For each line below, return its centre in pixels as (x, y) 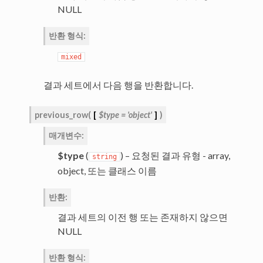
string (104, 157)
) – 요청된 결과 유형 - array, (175, 156)
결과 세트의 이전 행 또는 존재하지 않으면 (142, 217)
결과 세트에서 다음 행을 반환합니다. (118, 85)
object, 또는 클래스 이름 (107, 171)
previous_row (61, 115)
